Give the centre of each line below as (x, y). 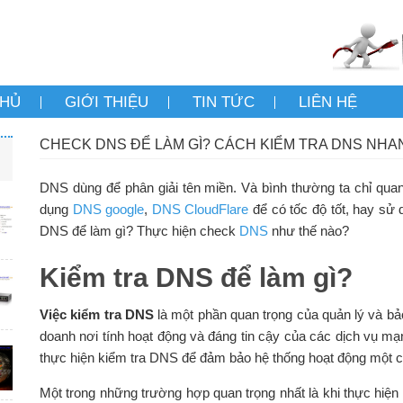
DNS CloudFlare (200, 210)
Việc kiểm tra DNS (96, 315)
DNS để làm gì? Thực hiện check (139, 231)
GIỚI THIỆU (107, 103)
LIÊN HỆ (328, 103)
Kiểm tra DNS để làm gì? (196, 278)
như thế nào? (308, 231)
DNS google (108, 210)
